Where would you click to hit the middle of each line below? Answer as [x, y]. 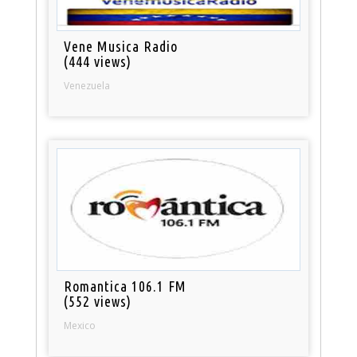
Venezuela [87, 85]
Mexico [80, 325]
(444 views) [98, 61]
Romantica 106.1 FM [126, 286]
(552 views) [98, 301]
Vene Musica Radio [121, 46]
